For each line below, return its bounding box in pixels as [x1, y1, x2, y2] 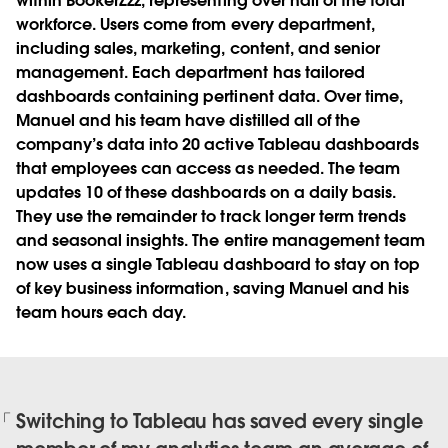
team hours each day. [16, 302, 187, 324]
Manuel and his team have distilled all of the [16, 110, 360, 132]
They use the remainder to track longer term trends [16, 206, 406, 228]
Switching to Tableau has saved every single [16, 409, 423, 435]
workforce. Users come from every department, [16, 14, 375, 36]
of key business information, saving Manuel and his [16, 278, 409, 300]
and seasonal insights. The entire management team [16, 230, 425, 252]
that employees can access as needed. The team [16, 158, 400, 180]
